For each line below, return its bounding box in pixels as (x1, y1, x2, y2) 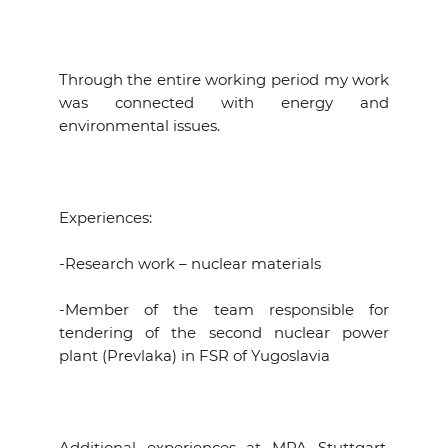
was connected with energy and (58, 93, 390, 112)
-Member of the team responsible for (58, 300, 390, 319)
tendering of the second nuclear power (58, 323, 390, 342)
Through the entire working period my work (58, 70, 390, 89)
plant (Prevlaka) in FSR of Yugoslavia (58, 346, 330, 365)
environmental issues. (58, 116, 220, 135)
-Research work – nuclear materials (58, 254, 321, 273)
